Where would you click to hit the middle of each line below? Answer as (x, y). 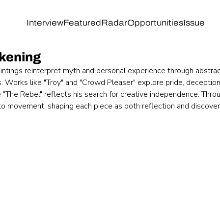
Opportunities (155, 23)
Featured (82, 23)
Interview (45, 23)
